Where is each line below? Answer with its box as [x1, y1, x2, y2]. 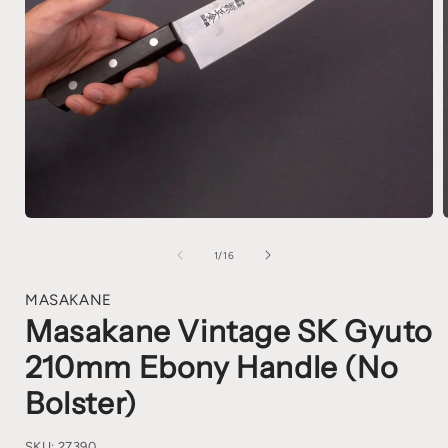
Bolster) [25, 385, 137, 422]
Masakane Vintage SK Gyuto [25, 313, 434, 350]
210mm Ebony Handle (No [25, 349, 399, 386]
